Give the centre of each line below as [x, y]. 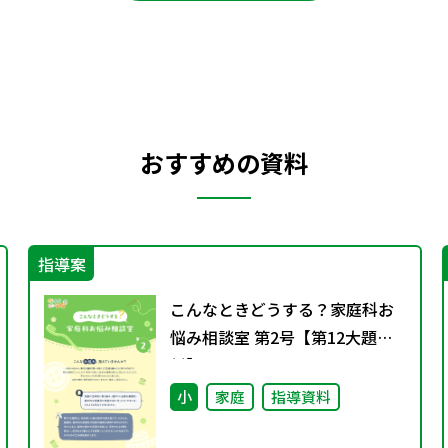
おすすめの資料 [224, 162]
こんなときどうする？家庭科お [282, 308]
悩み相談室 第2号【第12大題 [273, 336]
